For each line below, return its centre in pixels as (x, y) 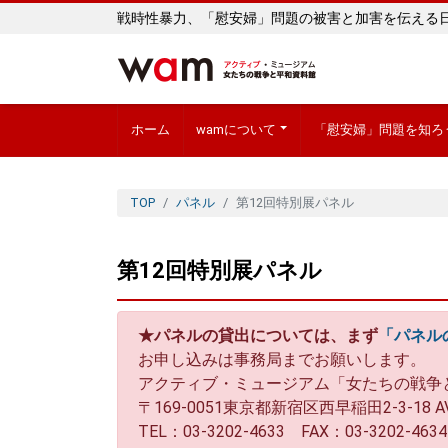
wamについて (236, 129)
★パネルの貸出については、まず (258, 335)
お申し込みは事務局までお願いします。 (282, 359)
